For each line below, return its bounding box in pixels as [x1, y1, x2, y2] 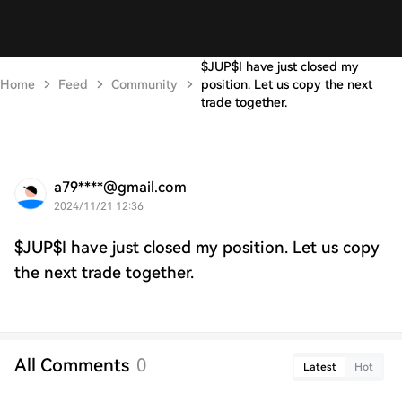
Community [111, 77, 178, 92]
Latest [303, 361, 336, 373]
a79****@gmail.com [54, 179, 187, 196]
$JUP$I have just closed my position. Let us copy [14, 238, 380, 257]
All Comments [14, 354, 129, 376]
